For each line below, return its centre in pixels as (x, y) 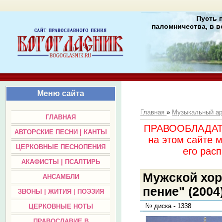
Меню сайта (61, 93)
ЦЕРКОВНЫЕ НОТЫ (61, 207)
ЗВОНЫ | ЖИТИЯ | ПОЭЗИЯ (61, 192)
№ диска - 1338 (166, 206)
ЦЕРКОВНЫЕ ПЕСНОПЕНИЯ (61, 147)
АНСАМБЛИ (61, 177)
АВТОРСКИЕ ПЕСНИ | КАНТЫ (61, 132)
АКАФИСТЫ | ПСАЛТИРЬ (61, 162)
